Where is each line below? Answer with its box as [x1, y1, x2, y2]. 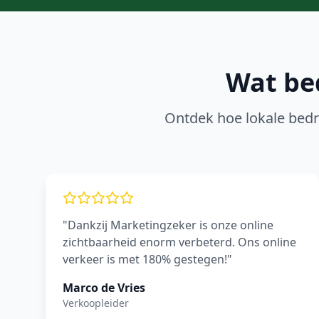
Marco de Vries [63, 280, 145, 296]
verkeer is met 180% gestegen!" [63, 251, 232, 267]
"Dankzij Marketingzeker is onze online [63, 217, 273, 233]
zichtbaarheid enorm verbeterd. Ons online [63, 234, 296, 250]
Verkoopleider [63, 296, 129, 310]
